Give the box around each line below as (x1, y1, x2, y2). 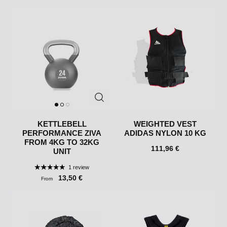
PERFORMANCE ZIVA (22, 129, 101, 138)
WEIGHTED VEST (134, 120, 197, 129)
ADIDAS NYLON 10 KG (124, 129, 206, 138)
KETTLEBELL (37, 120, 87, 129)
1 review (68, 164, 89, 171)
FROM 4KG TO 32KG (24, 138, 99, 147)
